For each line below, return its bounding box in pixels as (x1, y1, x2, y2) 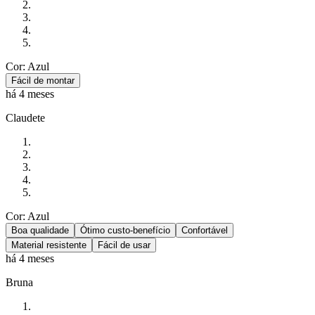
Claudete (6, 111, 45, 124)
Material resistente (11, 239, 86, 250)
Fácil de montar (11, 75, 75, 86)
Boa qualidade (11, 224, 69, 236)
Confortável (181, 224, 228, 236)
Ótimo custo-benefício (80, 224, 170, 236)
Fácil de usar (98, 239, 150, 250)
